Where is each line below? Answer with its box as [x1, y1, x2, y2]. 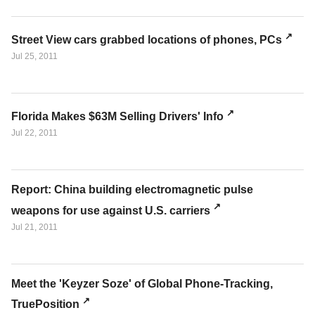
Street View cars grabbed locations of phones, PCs [11, 34, 282, 46]
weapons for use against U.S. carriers [11, 204, 210, 217]
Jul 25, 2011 [11, 51, 58, 62]
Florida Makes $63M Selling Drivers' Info [11, 110, 224, 123]
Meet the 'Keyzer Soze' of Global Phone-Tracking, [11, 277, 273, 290]
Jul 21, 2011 [11, 221, 58, 232]
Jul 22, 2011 [11, 128, 58, 139]
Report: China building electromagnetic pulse [11, 184, 253, 196]
